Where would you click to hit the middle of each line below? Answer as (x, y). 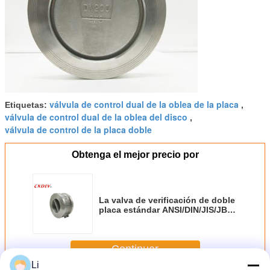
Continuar (135, 249)
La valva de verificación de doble (167, 200)
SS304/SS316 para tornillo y (155, 219)
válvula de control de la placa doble (78, 129)
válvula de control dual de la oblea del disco (96, 117)
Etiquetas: (27, 105)
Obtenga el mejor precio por (135, 154)
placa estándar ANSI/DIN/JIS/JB (163, 209)
